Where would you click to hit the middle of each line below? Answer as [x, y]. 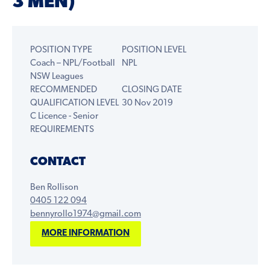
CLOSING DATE [152, 90]
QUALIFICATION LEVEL [74, 103]
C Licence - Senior [64, 117]
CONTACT [58, 162]
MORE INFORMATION [86, 234]
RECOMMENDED [64, 90]
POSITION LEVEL [154, 50]
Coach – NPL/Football [73, 64]
